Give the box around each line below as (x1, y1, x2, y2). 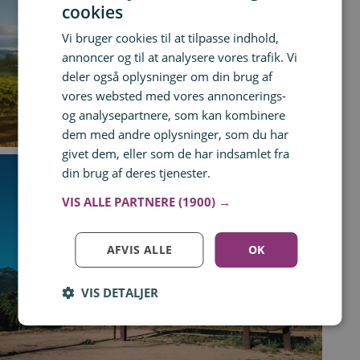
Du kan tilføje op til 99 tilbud (133, 312, 227, 325)
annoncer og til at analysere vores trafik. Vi (62, 48, 298, 65)
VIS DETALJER (81, 284, 159, 301)
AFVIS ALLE (106, 241, 173, 257)
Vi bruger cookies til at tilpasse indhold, (62, 29, 280, 46)
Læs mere (214, 164, 269, 181)
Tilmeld (167, 340, 193, 353)
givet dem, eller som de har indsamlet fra (62, 145, 290, 162)
